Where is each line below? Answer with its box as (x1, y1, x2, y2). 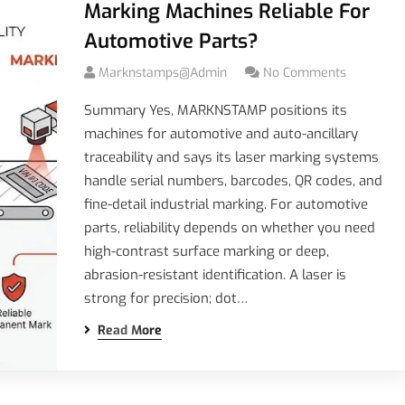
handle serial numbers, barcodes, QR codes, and (83, 172, 382, 190)
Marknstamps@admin (98, 64, 227, 81)
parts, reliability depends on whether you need (83, 219, 375, 237)
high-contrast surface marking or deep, (83, 242, 329, 260)
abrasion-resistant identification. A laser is (83, 266, 346, 284)
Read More (97, 322, 162, 339)
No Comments (262, 64, 346, 81)
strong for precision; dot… (83, 289, 248, 307)
